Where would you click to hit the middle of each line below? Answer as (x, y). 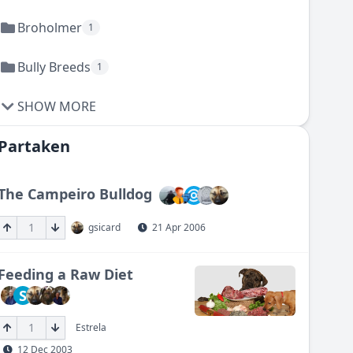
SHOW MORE (57, 106)
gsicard (105, 227)
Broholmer (50, 28)
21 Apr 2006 (179, 227)
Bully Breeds (54, 67)
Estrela (91, 327)
